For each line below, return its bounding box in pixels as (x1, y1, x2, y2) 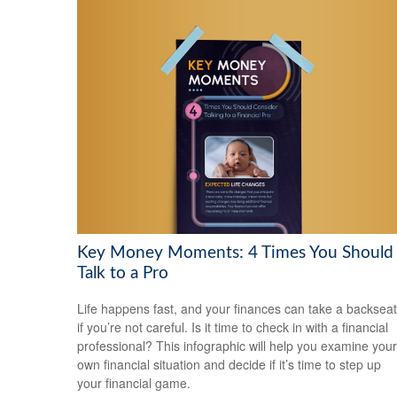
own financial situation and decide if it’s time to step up (77, 355, 381, 374)
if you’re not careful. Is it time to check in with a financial (77, 318, 388, 337)
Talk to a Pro (77, 264, 168, 282)
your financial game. (77, 374, 191, 393)
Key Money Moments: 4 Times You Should (77, 244, 393, 261)
